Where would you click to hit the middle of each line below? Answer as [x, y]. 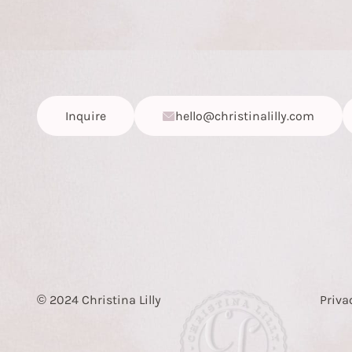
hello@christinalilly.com [245, 116]
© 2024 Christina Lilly [99, 300]
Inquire [86, 116]
